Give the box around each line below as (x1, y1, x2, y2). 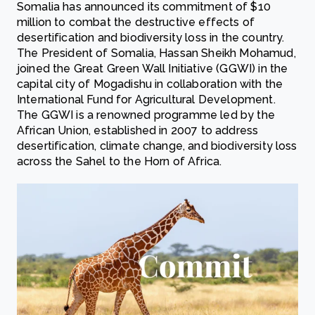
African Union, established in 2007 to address (17, 124, 259, 138)
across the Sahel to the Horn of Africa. (17, 155, 222, 169)
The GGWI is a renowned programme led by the (17, 108, 275, 122)
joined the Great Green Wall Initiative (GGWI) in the (17, 62, 288, 76)
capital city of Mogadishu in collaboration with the (17, 77, 283, 91)
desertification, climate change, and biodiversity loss (17, 139, 297, 153)
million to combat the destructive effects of (17, 15, 255, 30)
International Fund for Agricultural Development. (17, 93, 276, 107)
